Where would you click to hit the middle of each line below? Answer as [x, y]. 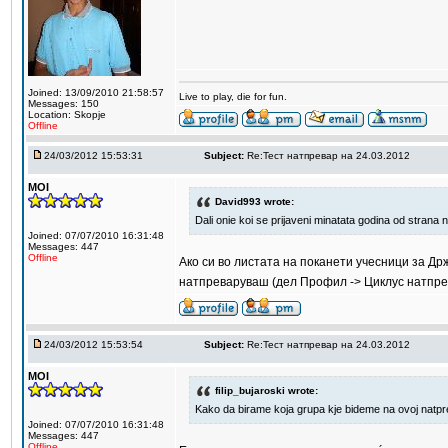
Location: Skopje [67, 114]
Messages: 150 [63, 103]
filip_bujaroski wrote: [266, 390]
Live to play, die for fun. [233, 96]
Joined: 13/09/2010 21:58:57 [96, 92]
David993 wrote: [254, 201]
